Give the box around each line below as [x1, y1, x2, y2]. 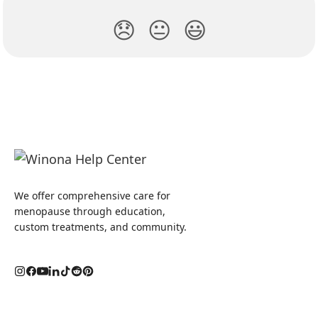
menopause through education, [14, 204, 165, 219]
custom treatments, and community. [14, 220, 187, 234]
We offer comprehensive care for [14, 189, 170, 203]
